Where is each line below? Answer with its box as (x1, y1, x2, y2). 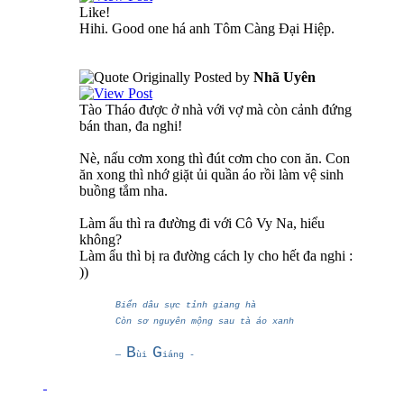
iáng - (162, 349, 195, 360)
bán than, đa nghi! (79, 117, 182, 133)
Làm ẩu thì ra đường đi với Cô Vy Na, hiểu (79, 215, 325, 231)
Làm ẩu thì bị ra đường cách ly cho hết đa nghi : (79, 247, 353, 263)
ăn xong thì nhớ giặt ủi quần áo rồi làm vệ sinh (79, 166, 344, 182)
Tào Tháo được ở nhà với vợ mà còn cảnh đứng (79, 101, 352, 117)
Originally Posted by (129, 69, 253, 85)
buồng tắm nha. (79, 182, 168, 198)
